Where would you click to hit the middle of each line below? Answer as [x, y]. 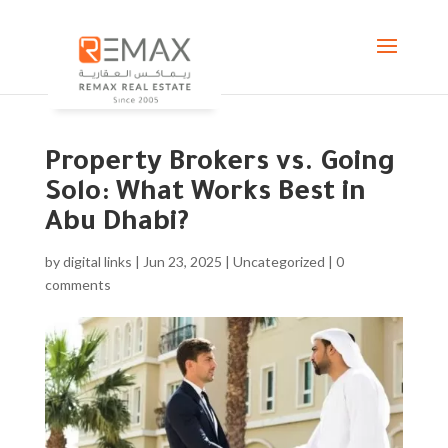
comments [77, 284]
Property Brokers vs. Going [219, 165]
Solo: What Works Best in [205, 195]
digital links [97, 261]
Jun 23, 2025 [182, 261]
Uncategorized [278, 261]
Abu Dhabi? [116, 225]
